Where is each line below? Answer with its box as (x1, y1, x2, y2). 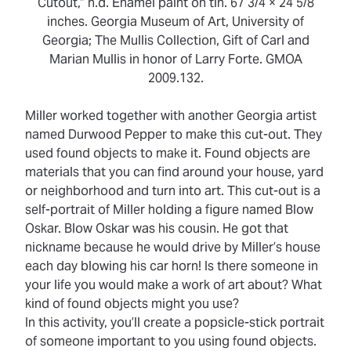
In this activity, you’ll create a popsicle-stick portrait (25, 313, 324, 331)
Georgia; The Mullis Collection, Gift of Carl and (42, 31, 309, 49)
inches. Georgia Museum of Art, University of (47, 13, 304, 30)
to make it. (137, 144, 204, 161)
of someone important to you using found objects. (25, 332, 317, 349)
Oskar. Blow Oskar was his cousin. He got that (25, 219, 288, 237)
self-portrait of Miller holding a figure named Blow (25, 201, 313, 218)
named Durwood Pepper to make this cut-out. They (25, 125, 322, 143)
